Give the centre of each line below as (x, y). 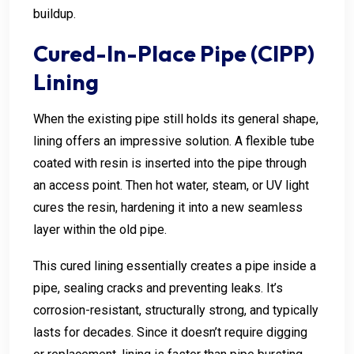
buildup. (55, 13)
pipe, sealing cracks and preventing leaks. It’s (158, 288)
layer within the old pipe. (100, 229)
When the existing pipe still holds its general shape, (176, 119)
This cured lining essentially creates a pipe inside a (175, 265)
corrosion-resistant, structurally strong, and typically (176, 310)
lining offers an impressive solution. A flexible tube (174, 141)
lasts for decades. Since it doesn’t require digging (170, 332)
